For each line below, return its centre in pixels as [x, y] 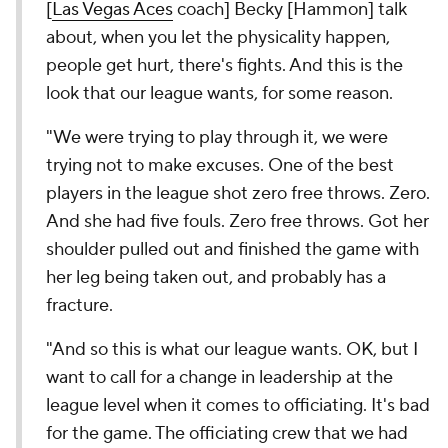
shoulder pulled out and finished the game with [232, 249]
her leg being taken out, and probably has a [216, 277]
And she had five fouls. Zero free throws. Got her [237, 221]
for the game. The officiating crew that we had [227, 433]
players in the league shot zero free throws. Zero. [238, 193]
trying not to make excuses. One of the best [220, 165]
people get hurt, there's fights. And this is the [224, 65]
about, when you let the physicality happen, [218, 37]
